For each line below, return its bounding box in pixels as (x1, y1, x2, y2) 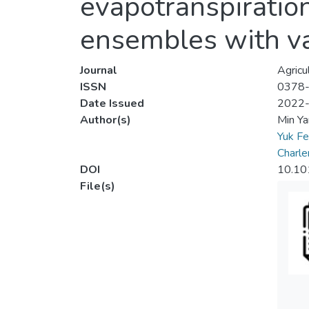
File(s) (80, 179, 115, 195)
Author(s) (80, 112, 131, 128)
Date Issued (80, 96, 144, 112)
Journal (80, 63, 117, 79)
